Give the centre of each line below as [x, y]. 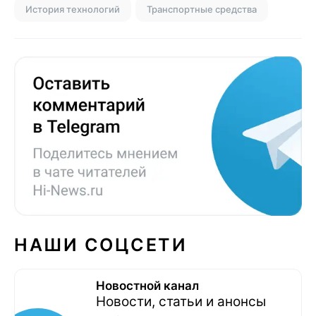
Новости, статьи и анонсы [181, 301]
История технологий [73, 9]
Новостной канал [147, 285]
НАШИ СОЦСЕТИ [101, 244]
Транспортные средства [202, 9]
